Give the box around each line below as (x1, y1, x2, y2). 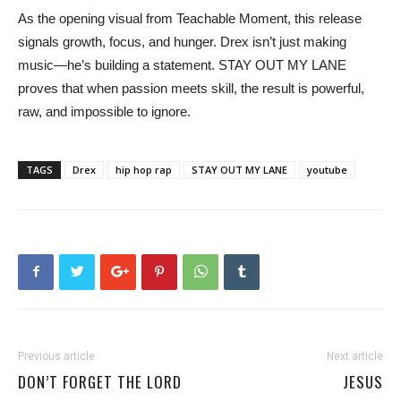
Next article (327, 349, 383, 363)
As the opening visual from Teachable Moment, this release (18, 10, 362, 26)
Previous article (18, 349, 95, 363)
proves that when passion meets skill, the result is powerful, (18, 80, 364, 96)
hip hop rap (115, 162, 172, 176)
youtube (307, 162, 347, 176)
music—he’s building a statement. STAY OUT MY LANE (18, 56, 346, 73)
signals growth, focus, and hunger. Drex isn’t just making (18, 33, 346, 49)
